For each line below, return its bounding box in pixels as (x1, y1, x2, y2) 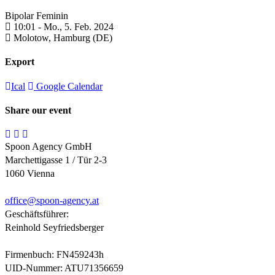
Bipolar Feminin (5, 10, 68, 21)
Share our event (5, 104, 71, 115)
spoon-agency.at (36, 195, 99, 206)
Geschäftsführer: (5, 209, 69, 220)
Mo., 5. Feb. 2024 (44, 21, 114, 32)
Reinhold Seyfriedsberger (5, 222, 104, 233)
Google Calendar (34, 80, 103, 91)
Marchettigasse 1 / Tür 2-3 (5, 155, 107, 166)
